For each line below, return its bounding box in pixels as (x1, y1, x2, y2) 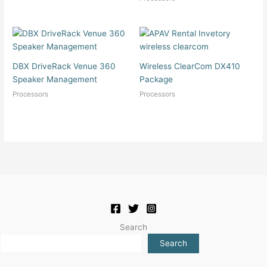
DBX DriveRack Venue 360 (13, 61, 116, 72)
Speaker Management (13, 74, 98, 85)
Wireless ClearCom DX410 (139, 61, 240, 72)
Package (139, 74, 173, 85)
